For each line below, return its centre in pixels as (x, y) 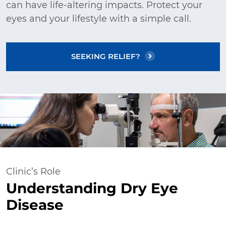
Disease (35, 206)
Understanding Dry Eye (92, 189)
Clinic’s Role (33, 172)
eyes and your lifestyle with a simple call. (99, 19)
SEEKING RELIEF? (105, 56)
